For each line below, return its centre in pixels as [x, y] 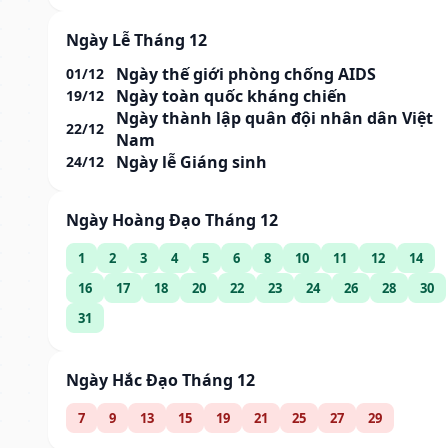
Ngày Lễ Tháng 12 [136, 39]
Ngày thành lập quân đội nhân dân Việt [274, 117]
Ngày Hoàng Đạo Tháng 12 [172, 219]
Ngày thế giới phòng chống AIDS [246, 73]
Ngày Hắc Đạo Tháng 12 [160, 379]
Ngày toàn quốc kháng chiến [231, 95]
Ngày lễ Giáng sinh [191, 161]
